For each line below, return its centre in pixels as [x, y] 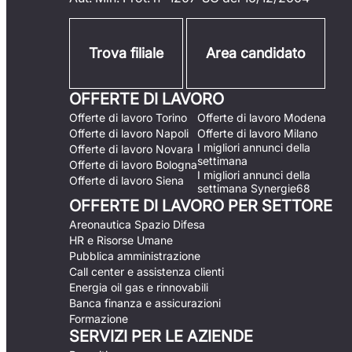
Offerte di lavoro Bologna [133, 165]
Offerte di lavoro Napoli [129, 133]
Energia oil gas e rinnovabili [139, 287]
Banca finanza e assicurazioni [145, 303]
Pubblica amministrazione [135, 256]
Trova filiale [126, 53]
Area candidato [256, 53]
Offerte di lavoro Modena [262, 117]
